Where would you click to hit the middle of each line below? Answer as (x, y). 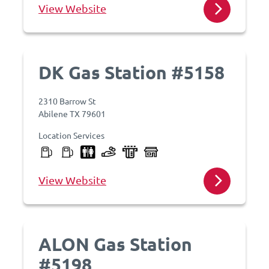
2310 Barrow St (67, 101)
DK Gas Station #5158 (131, 72)
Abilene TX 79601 (72, 113)
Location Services (71, 135)
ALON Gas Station (115, 244)
